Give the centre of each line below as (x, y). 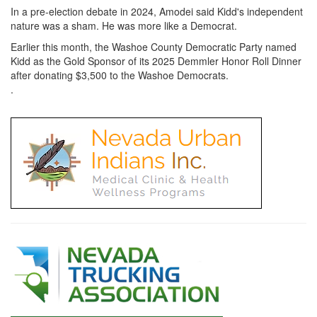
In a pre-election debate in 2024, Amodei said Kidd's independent (157, 11)
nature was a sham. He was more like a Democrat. (124, 25)
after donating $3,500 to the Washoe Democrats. (120, 75)
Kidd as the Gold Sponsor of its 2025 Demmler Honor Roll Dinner (156, 60)
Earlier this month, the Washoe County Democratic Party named (154, 46)
